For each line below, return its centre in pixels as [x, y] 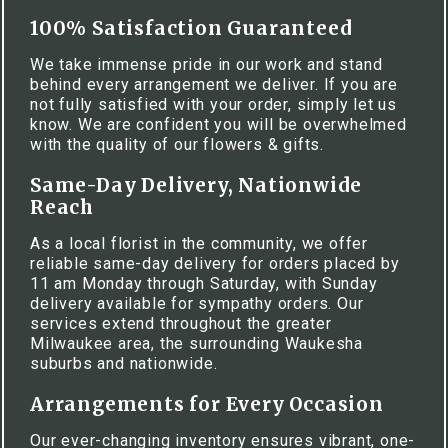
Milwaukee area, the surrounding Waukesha [196, 343]
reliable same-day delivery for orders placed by [215, 263]
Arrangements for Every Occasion [207, 404]
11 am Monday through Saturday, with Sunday [204, 283]
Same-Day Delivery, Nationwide [196, 185]
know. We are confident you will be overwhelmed [218, 124]
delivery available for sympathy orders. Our [197, 303]
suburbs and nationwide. [124, 363]
